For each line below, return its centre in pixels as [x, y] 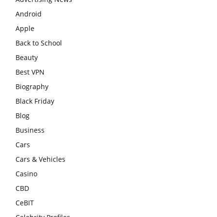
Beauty [27, 57]
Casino [26, 173]
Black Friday [35, 101]
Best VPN [30, 72]
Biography [32, 86]
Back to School [39, 43]
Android [29, 14]
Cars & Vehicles [40, 159]
